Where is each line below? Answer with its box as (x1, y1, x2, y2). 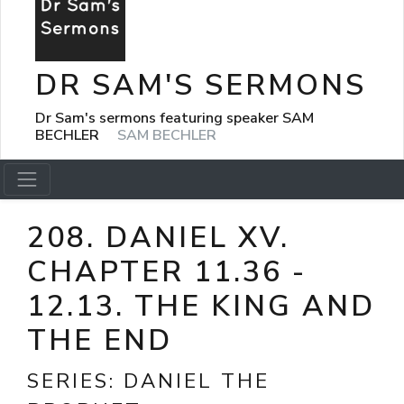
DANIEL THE (124, 367, 270, 395)
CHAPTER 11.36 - (27, 252, 307, 291)
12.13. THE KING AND (27, 287, 375, 326)
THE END (27, 321, 172, 360)
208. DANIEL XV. (27, 218, 289, 257)
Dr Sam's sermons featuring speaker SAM (35, 107, 314, 128)
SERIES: (27, 367, 124, 395)
